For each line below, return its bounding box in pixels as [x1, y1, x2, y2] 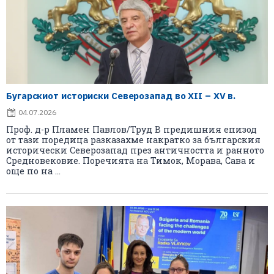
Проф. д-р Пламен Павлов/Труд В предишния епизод [6, 123, 257, 135]
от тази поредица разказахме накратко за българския [6, 133, 261, 146]
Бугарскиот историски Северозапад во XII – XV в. [6, 89, 236, 102]
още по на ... [6, 165, 61, 177]
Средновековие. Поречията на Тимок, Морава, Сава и [6, 154, 255, 166]
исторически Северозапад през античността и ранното [6, 144, 264, 156]
